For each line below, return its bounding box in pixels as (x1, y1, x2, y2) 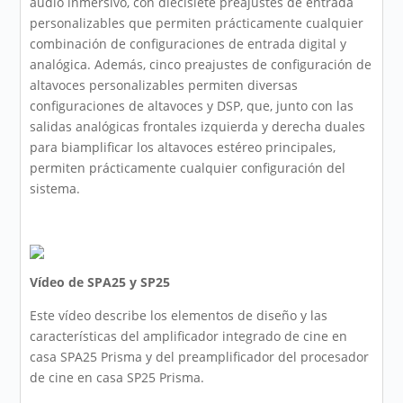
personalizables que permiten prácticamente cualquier (30, 14, 364, 32)
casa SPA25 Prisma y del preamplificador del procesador (30, 348, 370, 366)
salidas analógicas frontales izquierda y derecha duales (30, 118, 366, 136)
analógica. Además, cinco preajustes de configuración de (30, 56, 372, 74)
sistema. (30, 180, 81, 198)
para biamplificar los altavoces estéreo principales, (30, 139, 336, 157)
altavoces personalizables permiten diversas (30, 76, 299, 94)
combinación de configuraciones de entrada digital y (30, 35, 347, 53)
